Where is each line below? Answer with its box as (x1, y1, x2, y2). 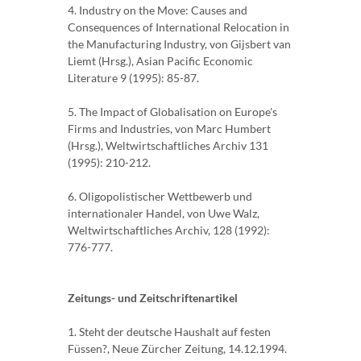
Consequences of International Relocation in (68, 20, 289, 35)
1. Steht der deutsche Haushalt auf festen (68, 325, 271, 339)
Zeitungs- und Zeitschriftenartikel (68, 291, 238, 305)
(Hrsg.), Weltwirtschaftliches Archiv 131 (68, 139, 268, 153)
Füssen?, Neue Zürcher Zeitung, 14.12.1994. (68, 342, 287, 356)
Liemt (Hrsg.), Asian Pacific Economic (68, 54, 253, 68)
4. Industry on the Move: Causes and (68, 3, 247, 18)
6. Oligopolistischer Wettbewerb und (68, 189, 252, 204)
